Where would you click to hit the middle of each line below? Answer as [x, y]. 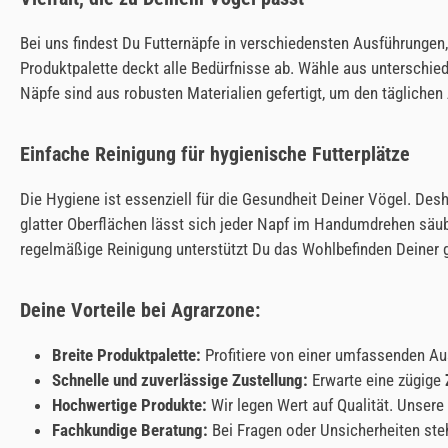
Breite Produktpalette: [126, 355]
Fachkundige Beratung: [130, 430]
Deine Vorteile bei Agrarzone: [140, 310]
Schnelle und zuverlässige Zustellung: [180, 380]
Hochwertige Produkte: [129, 405]
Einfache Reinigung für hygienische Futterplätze [215, 154]
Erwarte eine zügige [376, 380]
